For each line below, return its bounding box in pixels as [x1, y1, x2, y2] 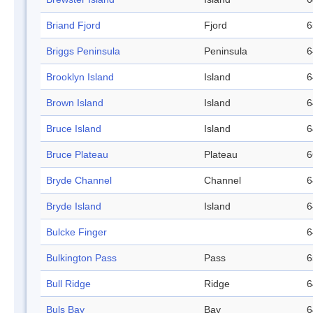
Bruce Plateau [46, 149, 108, 161]
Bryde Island [46, 201, 101, 212]
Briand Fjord [46, 20, 101, 31]
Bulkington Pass [46, 252, 117, 264]
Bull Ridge [46, 278, 91, 290]
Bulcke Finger [46, 226, 107, 238]
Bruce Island [46, 123, 101, 135]
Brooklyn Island [46, 71, 114, 83]
